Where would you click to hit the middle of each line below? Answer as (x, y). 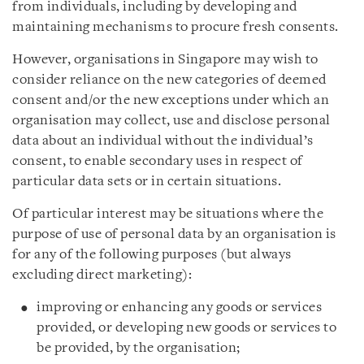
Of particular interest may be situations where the (168, 214)
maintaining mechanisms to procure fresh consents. (175, 27)
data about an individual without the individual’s (163, 141)
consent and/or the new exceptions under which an (171, 100)
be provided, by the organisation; (139, 348)
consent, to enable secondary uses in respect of (158, 161)
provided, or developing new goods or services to (186, 328)
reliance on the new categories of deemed (198, 80)
